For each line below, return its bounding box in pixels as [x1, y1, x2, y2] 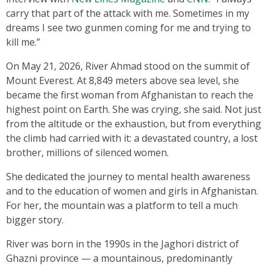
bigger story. [6, 213, 64, 226]
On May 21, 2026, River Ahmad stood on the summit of [6, 59, 250, 73]
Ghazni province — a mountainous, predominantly [6, 251, 232, 265]
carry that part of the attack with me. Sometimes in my [6, 6, 249, 20]
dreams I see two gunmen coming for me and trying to [6, 20, 251, 34]
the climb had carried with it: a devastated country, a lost [6, 131, 258, 145]
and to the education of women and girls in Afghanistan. [6, 184, 258, 198]
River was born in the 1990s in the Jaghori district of [6, 237, 239, 250]
